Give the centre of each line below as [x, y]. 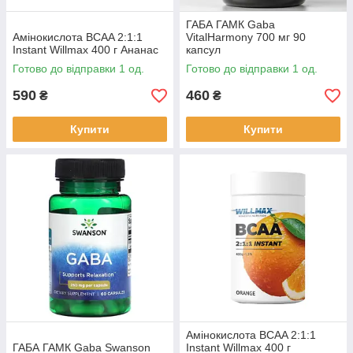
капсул [203, 50]
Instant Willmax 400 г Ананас [85, 50]
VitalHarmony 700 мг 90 [246, 37]
